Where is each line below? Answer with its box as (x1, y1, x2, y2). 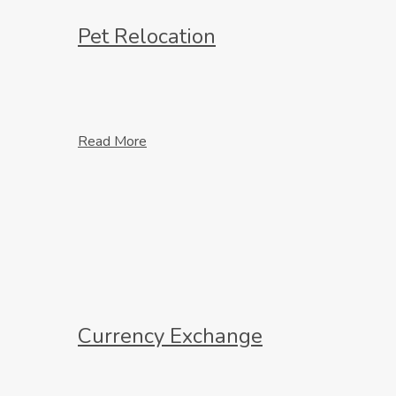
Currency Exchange (78, 322, 263, 351)
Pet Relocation (78, 21, 216, 50)
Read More (78, 132, 147, 152)
